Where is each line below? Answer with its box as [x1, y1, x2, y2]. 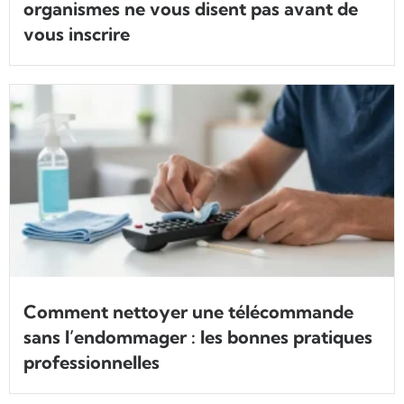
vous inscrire [23, 23, 130, 46]
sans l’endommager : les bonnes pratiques [23, 326, 372, 349]
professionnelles [23, 351, 160, 374]
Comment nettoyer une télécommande [23, 300, 353, 324]
